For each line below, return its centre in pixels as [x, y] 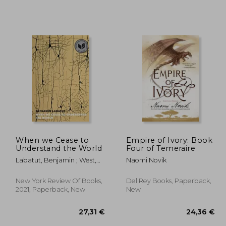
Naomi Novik [146, 160]
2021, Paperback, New [51, 189]
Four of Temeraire [161, 148]
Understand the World [59, 148]
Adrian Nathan [39, 168]
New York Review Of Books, [59, 181]
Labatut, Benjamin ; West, [56, 160]
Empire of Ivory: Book [169, 140]
